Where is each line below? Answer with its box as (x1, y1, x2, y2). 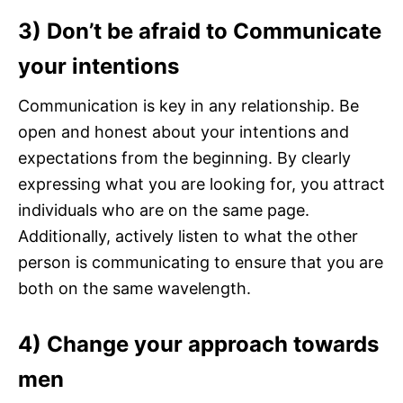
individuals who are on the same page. (18, 200, 309, 219)
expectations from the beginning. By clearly (18, 148, 351, 167)
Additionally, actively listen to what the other (18, 226, 358, 246)
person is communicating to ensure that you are (18, 252, 383, 272)
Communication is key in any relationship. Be (18, 95, 359, 115)
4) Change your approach (18, 330, 288, 357)
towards (293, 330, 379, 357)
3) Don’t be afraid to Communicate (18, 17, 381, 44)
